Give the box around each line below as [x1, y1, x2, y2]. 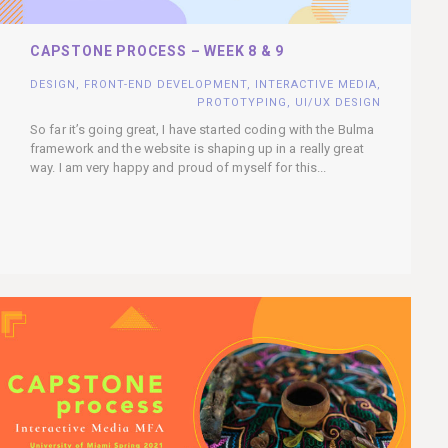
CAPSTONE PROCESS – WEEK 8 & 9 [30, 42, 285, 59]
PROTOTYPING [197, 95, 287, 109]
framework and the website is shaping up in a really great [30, 140, 364, 156]
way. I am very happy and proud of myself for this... [30, 159, 327, 175]
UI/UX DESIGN [295, 95, 381, 109]
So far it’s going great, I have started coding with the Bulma [30, 121, 375, 137]
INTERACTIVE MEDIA [255, 77, 377, 91]
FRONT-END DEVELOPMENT [84, 77, 247, 91]
